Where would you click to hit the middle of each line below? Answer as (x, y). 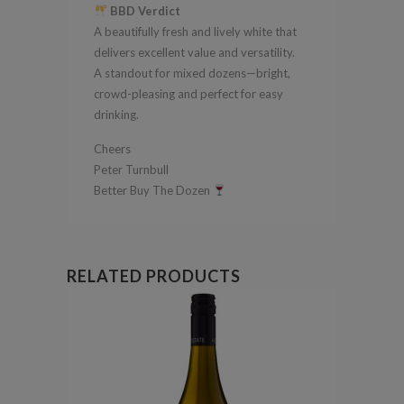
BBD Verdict (145, 10)
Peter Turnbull (131, 169)
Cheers (112, 148)
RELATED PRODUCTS (154, 275)
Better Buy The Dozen (153, 190)
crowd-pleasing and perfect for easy (188, 93)
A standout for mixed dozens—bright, (192, 73)
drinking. (116, 114)
